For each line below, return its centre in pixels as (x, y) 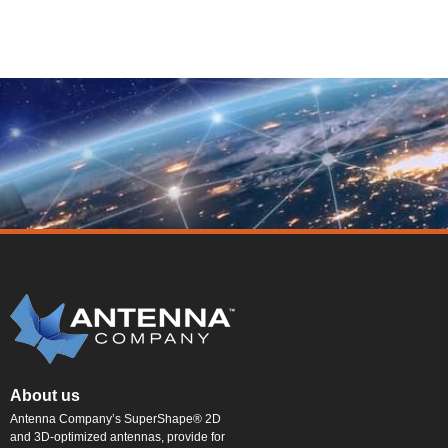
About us (45, 395)
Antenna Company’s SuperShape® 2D (115, 419)
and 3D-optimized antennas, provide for (117, 437)
